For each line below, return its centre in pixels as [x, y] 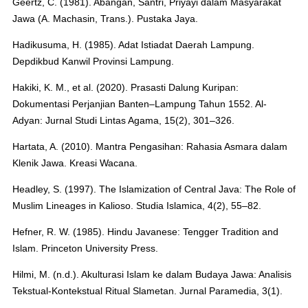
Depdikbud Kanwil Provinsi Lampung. [93, 62]
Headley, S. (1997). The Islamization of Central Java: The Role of [154, 189]
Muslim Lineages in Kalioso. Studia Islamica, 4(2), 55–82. [136, 205]
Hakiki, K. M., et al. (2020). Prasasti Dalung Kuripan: [125, 88]
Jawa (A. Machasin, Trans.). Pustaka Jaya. [105, 19]
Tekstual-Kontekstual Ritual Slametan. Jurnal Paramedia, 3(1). [147, 290]
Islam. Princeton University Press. [85, 248]
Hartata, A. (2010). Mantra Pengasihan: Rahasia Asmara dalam [150, 147]
